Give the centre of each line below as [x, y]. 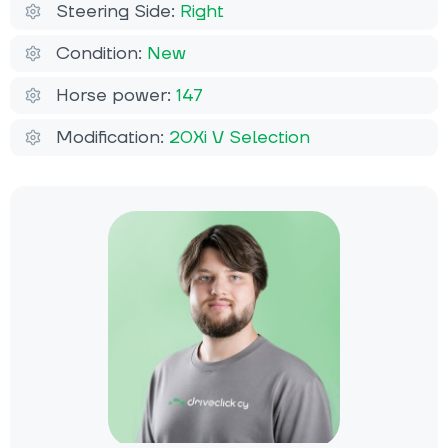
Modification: [112, 138]
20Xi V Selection [239, 138]
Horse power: [116, 96]
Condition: [101, 54]
